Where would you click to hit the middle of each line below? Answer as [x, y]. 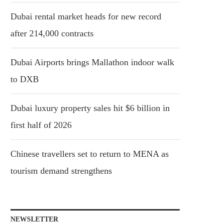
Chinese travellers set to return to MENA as [90, 154]
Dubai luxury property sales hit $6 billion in [90, 108]
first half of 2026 [41, 125]
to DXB [25, 79]
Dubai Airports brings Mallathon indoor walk [92, 62]
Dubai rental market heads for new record [86, 16]
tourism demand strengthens [61, 170]
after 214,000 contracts [52, 33]
